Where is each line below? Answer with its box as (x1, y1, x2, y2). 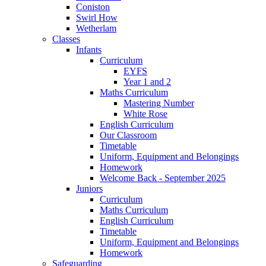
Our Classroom (100, 129, 157, 140)
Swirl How (76, 12, 118, 23)
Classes (52, 33, 80, 44)
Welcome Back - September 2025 (100, 172, 226, 183)
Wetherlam (76, 23, 116, 33)
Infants (76, 44, 102, 55)
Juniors (76, 183, 103, 194)
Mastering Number (123, 97, 194, 108)
